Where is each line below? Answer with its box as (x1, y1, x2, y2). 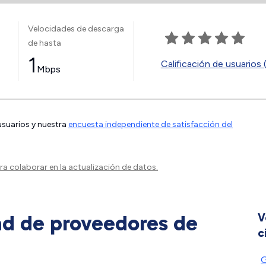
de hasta (27, 37, 61, 48)
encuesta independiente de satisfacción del (68, 119, 233, 129)
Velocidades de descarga (27, 23, 124, 34)
